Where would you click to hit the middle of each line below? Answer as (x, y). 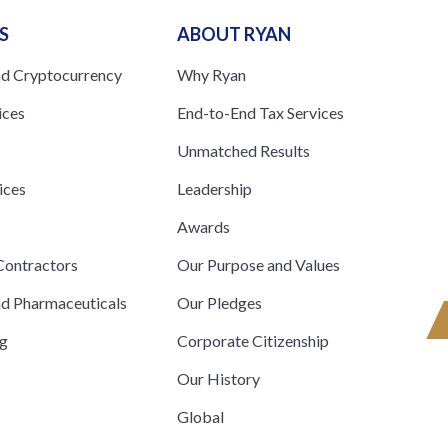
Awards (203, 226)
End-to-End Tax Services (260, 112)
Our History (218, 378)
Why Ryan (211, 74)
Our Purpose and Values (258, 264)
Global (200, 416)
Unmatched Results (243, 150)
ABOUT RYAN (233, 33)
